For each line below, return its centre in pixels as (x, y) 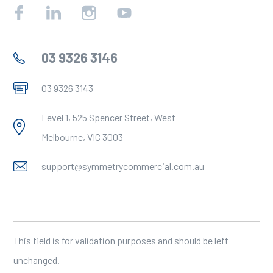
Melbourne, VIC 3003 (82, 136)
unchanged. (36, 260)
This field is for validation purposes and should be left (121, 240)
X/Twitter (32, 194)
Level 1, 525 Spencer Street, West (108, 117)
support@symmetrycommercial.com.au (122, 166)
